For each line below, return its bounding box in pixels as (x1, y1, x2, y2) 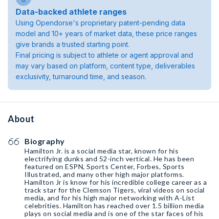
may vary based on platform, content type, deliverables (16, 62, 195, 70)
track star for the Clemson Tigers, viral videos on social (24, 186, 205, 194)
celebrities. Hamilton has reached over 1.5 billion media (24, 201, 204, 210)
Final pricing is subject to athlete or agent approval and (16, 51, 193, 59)
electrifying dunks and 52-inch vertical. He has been (24, 154, 194, 163)
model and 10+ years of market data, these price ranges (16, 29, 197, 38)
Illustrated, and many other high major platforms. (24, 170, 184, 178)
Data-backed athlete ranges (16, 7, 127, 17)
